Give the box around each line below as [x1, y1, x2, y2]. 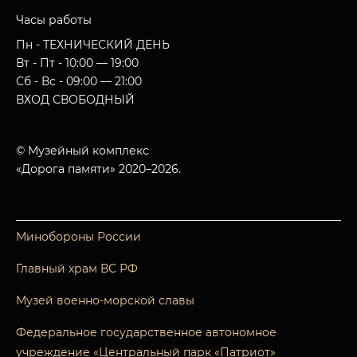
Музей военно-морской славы [16, 293, 194, 308]
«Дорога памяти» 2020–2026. [16, 162, 181, 176]
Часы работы [16, 13, 92, 27]
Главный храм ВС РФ [16, 261, 138, 276]
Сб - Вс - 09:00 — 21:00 [16, 74, 142, 88]
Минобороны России [16, 229, 141, 244]
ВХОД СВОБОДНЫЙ [16, 92, 135, 107]
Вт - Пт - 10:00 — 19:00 [16, 56, 139, 70]
